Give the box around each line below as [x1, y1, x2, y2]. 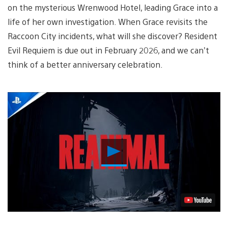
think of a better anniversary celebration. [8, 59, 163, 70]
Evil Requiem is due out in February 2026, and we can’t [8, 44, 209, 55]
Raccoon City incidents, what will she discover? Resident [8, 30, 217, 41]
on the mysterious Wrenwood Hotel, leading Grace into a [8, 2, 218, 13]
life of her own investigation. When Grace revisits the [8, 16, 208, 27]
